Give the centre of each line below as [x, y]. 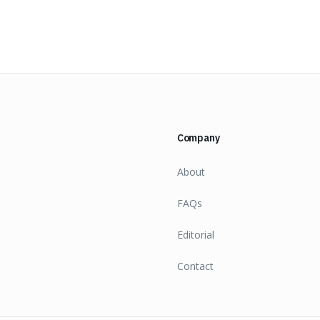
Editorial [196, 235]
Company [199, 138]
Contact [195, 266]
